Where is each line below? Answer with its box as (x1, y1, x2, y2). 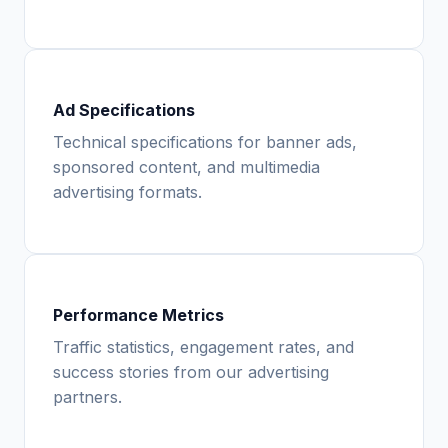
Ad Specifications (53, 99, 195, 120)
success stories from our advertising (53, 361, 329, 382)
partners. (53, 386, 122, 407)
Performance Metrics (53, 304, 224, 325)
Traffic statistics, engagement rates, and (53, 336, 354, 357)
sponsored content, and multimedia (53, 156, 320, 177)
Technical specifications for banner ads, (53, 131, 357, 152)
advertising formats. (53, 181, 202, 202)
